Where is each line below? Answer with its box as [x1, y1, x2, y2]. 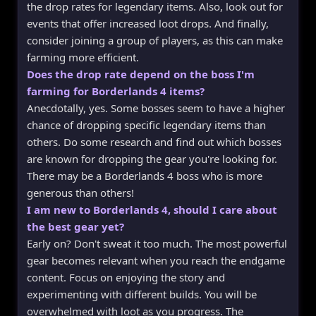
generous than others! [27, 185, 134, 200]
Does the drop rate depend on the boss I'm [27, 66, 255, 81]
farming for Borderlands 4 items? [27, 83, 205, 98]
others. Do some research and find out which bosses [27, 134, 281, 149]
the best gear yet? [27, 219, 124, 233]
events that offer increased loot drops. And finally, [27, 16, 269, 30]
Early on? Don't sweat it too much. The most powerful [27, 236, 287, 250]
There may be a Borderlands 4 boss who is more [27, 168, 262, 183]
